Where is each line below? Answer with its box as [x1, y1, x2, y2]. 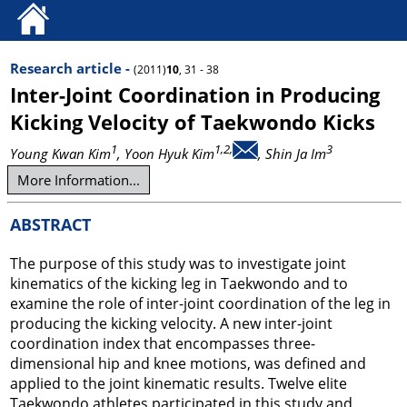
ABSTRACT [10, 213, 91, 235]
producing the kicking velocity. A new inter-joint [10, 313, 333, 333]
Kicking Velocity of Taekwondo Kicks [10, 108, 375, 135]
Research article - [10, 59, 134, 77]
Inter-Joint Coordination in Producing [10, 81, 380, 108]
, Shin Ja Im [258, 144, 326, 163]
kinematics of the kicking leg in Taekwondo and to [10, 273, 348, 293]
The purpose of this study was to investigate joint [10, 253, 346, 273]
